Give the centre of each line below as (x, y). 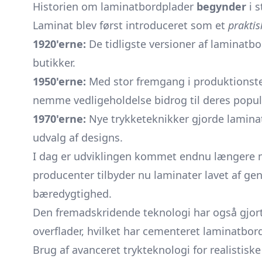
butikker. (54, 63)
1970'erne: (59, 119)
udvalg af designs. (78, 137)
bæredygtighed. (72, 194)
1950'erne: (59, 81)
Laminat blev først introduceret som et (130, 25)
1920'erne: (59, 44)
